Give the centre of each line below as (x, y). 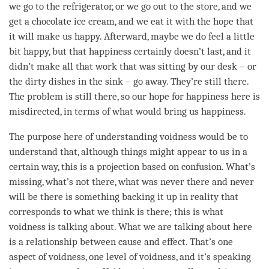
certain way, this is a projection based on (95, 166)
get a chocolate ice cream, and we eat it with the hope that (131, 21)
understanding (126, 136)
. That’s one (209, 241)
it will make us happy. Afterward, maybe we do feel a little (132, 36)
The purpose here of (52, 136)
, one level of (112, 256)
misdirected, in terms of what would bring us (105, 111)
